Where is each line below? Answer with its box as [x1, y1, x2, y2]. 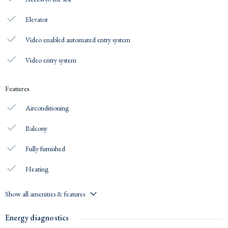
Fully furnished [25, 144, 66, 153]
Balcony [25, 123, 48, 133]
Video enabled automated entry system [25, 35, 131, 44]
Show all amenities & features [5, 189, 85, 198]
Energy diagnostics [5, 212, 69, 223]
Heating [25, 164, 49, 174]
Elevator [25, 14, 48, 24]
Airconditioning [25, 103, 69, 112]
